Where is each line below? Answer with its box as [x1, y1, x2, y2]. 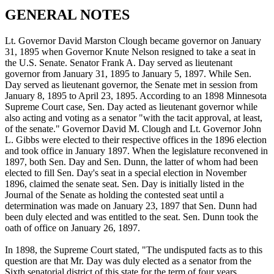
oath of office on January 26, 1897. [5, 222, 140, 233]
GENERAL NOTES [5, 7, 130, 23]
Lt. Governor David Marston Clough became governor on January [5, 35, 261, 46]
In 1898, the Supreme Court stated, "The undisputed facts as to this [5, 244, 262, 255]
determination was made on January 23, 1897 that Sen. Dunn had [5, 200, 257, 211]
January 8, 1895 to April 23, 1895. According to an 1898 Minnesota [5, 90, 267, 101]
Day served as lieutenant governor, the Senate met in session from [5, 79, 257, 90]
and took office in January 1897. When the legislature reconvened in [5, 145, 268, 156]
